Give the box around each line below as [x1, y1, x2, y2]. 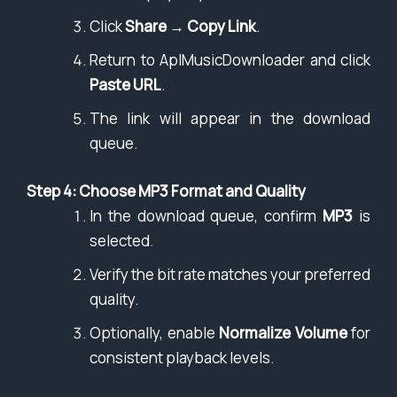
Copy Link [187, 16, 256, 37]
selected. [90, 230, 154, 251]
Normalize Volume [219, 322, 347, 343]
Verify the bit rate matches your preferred [90, 263, 370, 284]
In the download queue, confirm [90, 205, 323, 226]
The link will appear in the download [90, 108, 370, 129]
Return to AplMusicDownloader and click [90, 50, 370, 71]
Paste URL [90, 74, 161, 96]
